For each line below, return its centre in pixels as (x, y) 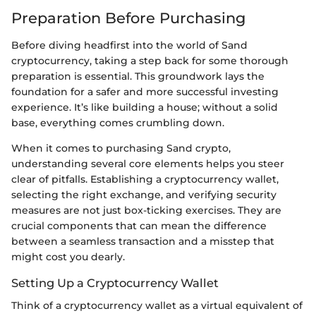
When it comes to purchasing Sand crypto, (121, 148)
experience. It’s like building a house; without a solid (145, 107)
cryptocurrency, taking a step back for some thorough (150, 60)
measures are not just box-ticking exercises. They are (146, 210)
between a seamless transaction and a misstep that (143, 241)
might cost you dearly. (68, 256)
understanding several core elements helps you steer (148, 163)
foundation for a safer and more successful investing (145, 91)
